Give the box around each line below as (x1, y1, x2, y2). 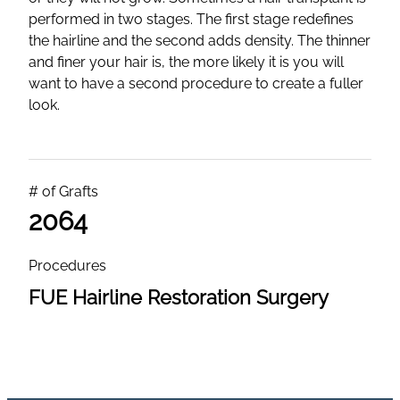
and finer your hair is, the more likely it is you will (29, 53, 344, 71)
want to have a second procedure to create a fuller (29, 74, 363, 92)
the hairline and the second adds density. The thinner (29, 31, 371, 49)
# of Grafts (29, 182, 98, 200)
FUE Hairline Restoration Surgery (29, 286, 329, 309)
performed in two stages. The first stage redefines (29, 10, 354, 28)
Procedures (29, 256, 106, 274)
